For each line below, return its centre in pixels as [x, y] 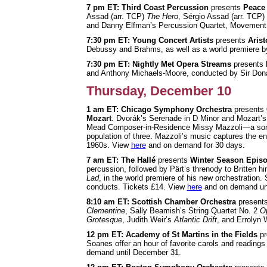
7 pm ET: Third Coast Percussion [147, 7]
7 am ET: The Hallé [121, 160]
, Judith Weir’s [148, 219]
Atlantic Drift [195, 219]
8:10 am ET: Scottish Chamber [142, 201]
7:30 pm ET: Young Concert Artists [151, 40]
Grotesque [104, 219]
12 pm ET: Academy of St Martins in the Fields [173, 234]
